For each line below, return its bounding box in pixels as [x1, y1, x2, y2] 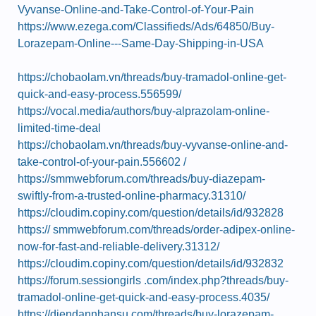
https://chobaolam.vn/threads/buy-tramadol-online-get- [18, 71, 286, 83]
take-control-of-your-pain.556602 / [18, 156, 186, 168]
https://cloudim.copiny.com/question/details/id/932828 [18, 207, 284, 219]
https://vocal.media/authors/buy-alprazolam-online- [18, 105, 269, 117]
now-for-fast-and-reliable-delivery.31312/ [18, 241, 219, 253]
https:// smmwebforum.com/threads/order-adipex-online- [18, 224, 295, 236]
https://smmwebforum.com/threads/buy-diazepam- [18, 173, 265, 185]
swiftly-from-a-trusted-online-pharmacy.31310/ [18, 190, 245, 202]
